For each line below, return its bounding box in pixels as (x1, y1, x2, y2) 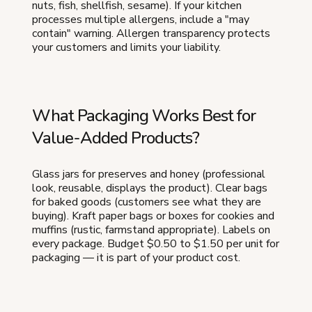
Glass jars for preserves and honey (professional (32, 166, 265, 182)
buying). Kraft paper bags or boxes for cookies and (32, 208, 274, 224)
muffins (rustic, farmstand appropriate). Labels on (32, 222, 270, 238)
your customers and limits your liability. (32, 40, 221, 56)
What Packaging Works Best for (32, 104, 256, 127)
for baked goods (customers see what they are (32, 194, 261, 210)
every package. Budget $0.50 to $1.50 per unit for (32, 236, 279, 252)
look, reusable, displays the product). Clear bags (32, 180, 267, 196)
